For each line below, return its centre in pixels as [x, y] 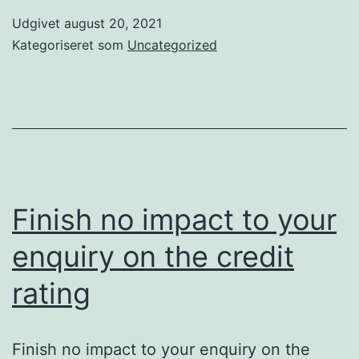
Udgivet [38, 23]
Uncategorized [172, 44]
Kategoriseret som [70, 44]
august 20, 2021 [113, 23]
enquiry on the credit [153, 256]
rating [51, 293]
